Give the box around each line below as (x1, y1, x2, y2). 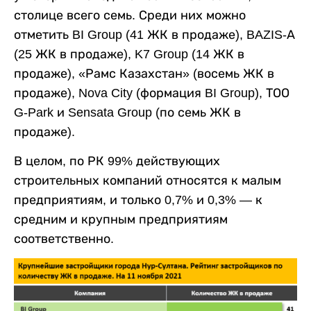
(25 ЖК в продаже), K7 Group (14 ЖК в (14, 47, 244, 61)
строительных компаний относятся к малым (14, 173, 281, 187)
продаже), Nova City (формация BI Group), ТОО (14, 85, 289, 100)
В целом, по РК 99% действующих (14, 153, 220, 168)
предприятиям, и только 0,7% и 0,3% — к (14, 192, 262, 207)
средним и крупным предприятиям (14, 212, 228, 226)
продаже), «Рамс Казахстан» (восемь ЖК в (14, 66, 274, 81)
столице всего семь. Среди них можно (14, 8, 246, 22)
